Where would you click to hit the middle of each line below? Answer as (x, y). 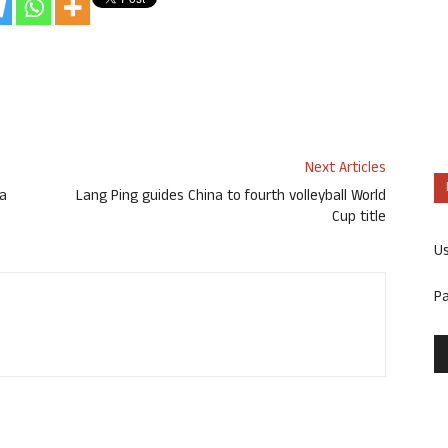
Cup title (359, 219)
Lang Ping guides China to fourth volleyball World (231, 198)
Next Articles (345, 170)
